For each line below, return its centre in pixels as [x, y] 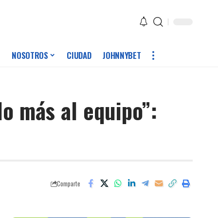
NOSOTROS [30, 55]
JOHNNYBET [122, 55]
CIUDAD [79, 55]
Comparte [69, 183]
